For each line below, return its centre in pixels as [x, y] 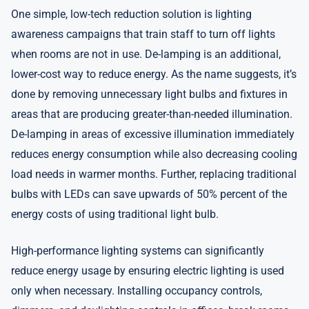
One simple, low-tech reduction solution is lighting [131, 14]
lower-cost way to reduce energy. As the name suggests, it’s [154, 74]
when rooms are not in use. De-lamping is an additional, [146, 54]
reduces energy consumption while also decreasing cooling [154, 154]
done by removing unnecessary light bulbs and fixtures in [149, 94]
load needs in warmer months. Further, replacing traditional [154, 174]
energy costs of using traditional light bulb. [115, 214]
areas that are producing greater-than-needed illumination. [152, 114]
